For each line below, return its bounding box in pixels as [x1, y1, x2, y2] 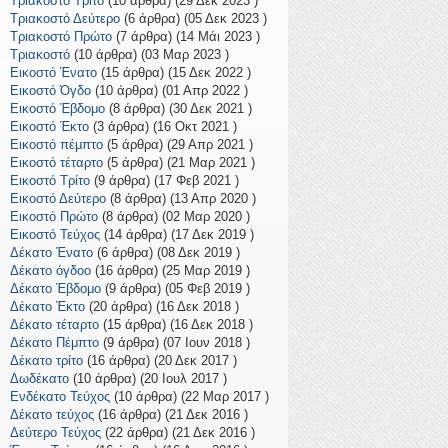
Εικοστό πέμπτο [10, 137, 103, 153]
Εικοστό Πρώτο [10, 209, 98, 225]
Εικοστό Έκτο [10, 119, 89, 135]
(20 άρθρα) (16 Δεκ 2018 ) [85, 299, 239, 315]
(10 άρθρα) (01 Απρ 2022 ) [91, 83, 248, 99]
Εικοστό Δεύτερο [10, 191, 106, 207]
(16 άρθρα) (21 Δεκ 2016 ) [94, 407, 248, 423]
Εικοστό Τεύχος [10, 227, 100, 243]
